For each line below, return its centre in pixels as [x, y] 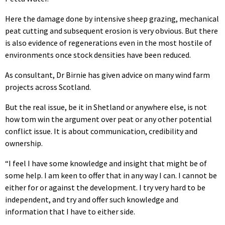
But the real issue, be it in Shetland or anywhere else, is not [106, 107]
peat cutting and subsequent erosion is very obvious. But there [111, 30]
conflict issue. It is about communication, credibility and [101, 131]
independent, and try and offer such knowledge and [92, 199]
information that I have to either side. [70, 211]
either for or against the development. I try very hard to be [105, 187]
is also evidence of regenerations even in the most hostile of [108, 42]
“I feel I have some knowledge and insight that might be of [106, 163]
